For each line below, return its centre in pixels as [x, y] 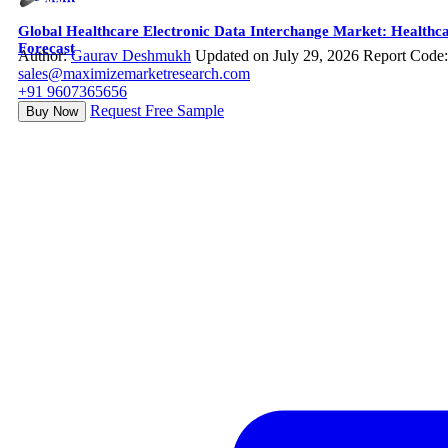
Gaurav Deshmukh [131, 56]
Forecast [46, 48]
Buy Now [52, 112]
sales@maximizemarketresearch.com [134, 74]
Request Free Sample [157, 111]
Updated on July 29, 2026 [277, 56]
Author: [44, 56]
